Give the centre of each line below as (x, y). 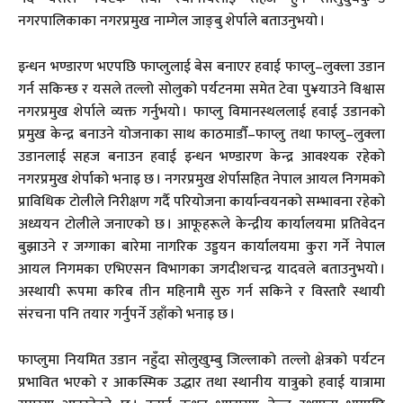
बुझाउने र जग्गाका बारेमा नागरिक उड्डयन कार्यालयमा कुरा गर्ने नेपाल (201, 247)
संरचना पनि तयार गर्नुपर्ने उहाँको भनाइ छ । (126, 315)
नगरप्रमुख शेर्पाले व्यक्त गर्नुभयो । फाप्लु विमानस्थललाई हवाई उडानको (201, 112)
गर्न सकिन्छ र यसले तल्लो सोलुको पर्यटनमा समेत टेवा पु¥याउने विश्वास (201, 90)
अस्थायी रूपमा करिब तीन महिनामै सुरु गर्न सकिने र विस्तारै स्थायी (201, 292)
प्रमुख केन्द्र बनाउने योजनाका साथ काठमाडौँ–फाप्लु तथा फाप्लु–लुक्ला (201, 135)
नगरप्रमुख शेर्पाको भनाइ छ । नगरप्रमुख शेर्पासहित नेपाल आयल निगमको (201, 180)
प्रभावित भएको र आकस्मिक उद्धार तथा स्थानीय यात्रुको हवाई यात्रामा (201, 383)
